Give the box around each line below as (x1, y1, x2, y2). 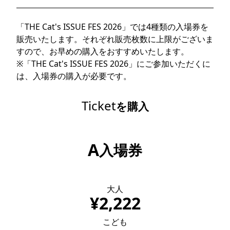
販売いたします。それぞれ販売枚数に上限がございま (16, 33, 214, 45)
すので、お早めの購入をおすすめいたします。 (16, 46, 189, 57)
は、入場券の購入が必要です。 (16, 70, 131, 82)
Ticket (81, 97, 116, 114)
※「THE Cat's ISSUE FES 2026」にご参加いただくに (16, 58, 210, 69)
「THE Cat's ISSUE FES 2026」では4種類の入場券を (16, 21, 208, 32)
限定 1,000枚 (91, 165, 139, 176)
